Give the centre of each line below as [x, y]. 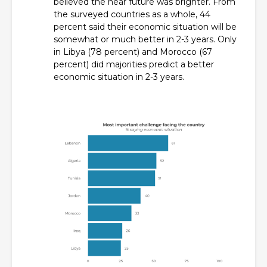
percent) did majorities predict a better [134, 64]
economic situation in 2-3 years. [119, 77]
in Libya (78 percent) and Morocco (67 [133, 52]
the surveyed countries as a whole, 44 [132, 14]
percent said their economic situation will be [145, 27]
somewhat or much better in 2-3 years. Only [145, 39]
